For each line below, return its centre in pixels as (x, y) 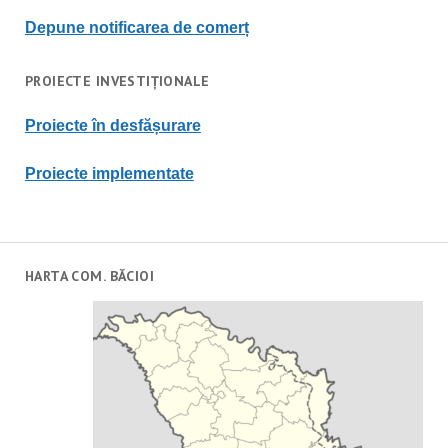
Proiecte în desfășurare (112, 125)
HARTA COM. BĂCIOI (89, 275)
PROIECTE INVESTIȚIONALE (117, 80)
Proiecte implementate (109, 173)
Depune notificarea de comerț (136, 27)
